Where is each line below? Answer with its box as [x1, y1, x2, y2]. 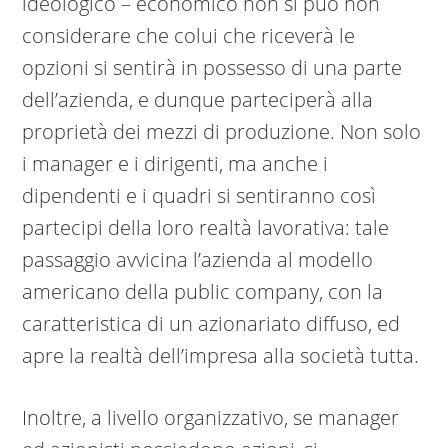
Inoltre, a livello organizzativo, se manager [22, 404, 400, 432]
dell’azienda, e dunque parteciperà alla [22, 86, 374, 114]
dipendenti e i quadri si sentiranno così [22, 182, 377, 210]
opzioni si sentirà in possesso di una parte [22, 54, 403, 82]
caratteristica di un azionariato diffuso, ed [22, 310, 401, 338]
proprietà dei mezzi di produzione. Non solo [22, 118, 422, 146]
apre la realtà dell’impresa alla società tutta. [22, 342, 420, 370]
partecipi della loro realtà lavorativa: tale [22, 214, 390, 242]
